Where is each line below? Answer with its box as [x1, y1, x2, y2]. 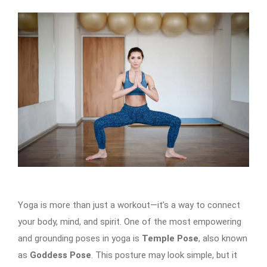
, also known [198, 232, 247, 244]
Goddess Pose [30, 249, 91, 260]
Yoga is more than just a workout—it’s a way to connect [18, 199, 240, 210]
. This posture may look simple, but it [91, 249, 237, 260]
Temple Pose [142, 232, 198, 244]
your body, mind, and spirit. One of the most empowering [18, 216, 241, 227]
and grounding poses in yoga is [18, 232, 142, 244]
